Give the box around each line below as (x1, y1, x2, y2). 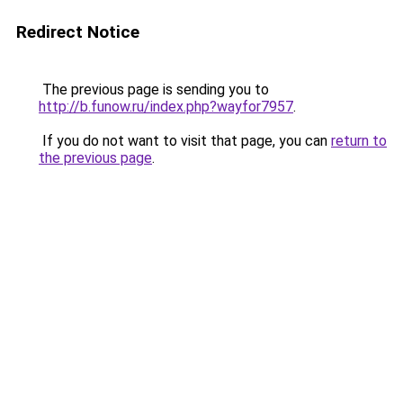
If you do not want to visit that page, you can (39, 132, 331, 149)
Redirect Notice (16, 22, 139, 42)
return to (331, 132, 387, 149)
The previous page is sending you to (39, 81, 269, 98)
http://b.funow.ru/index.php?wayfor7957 (39, 98, 293, 115)
